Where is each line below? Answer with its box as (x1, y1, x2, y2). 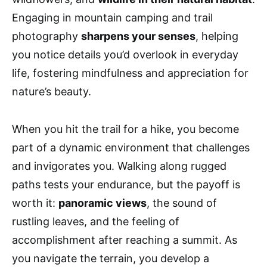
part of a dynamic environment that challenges (12, 141, 250, 154)
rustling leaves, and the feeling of (12, 215, 179, 228)
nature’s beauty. (12, 85, 91, 98)
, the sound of (147, 197, 217, 210)
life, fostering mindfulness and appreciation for (12, 67, 249, 80)
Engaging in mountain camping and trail (12, 11, 213, 24)
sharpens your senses (81, 30, 195, 43)
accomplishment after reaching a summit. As (12, 234, 237, 247)
